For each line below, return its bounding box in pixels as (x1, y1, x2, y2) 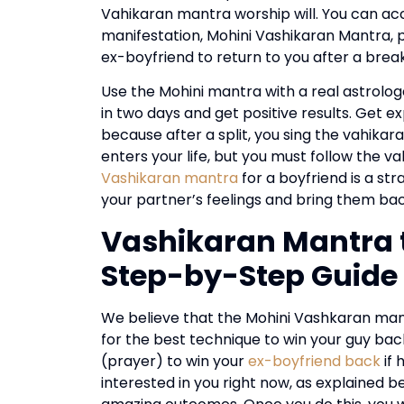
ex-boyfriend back (248, 350, 381, 372)
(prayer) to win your (101, 350, 248, 372)
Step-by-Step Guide (101, 254, 398, 296)
